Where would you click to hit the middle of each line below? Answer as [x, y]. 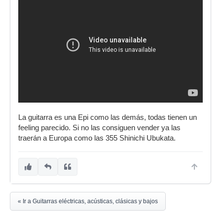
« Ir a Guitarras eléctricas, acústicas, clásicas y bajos [88, 202]
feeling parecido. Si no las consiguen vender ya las [99, 128]
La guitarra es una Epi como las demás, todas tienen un [108, 118]
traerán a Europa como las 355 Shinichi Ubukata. [98, 138]
